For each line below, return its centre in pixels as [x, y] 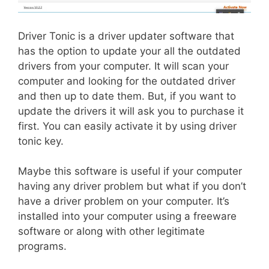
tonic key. [41, 141]
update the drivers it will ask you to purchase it [131, 111]
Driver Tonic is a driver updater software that [126, 36]
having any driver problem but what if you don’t [132, 186]
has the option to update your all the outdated [129, 51]
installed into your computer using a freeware [127, 216]
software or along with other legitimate [111, 231]
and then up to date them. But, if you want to [127, 96]
